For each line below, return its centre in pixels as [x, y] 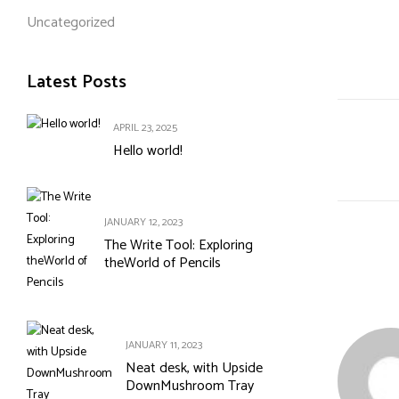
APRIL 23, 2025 [145, 128]
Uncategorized [71, 23]
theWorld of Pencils [163, 264]
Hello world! [148, 151]
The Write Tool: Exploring [179, 246]
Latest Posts [77, 83]
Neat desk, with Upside [194, 369]
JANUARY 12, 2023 [144, 223]
